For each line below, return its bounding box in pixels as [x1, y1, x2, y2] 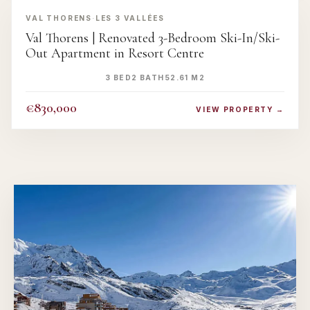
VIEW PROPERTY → [196, 105, 284, 114]
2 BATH [131, 73, 165, 82]
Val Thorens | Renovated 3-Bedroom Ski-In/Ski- [26, 30, 280, 47]
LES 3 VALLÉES [95, 13, 165, 22]
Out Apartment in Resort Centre [26, 45, 204, 62]
